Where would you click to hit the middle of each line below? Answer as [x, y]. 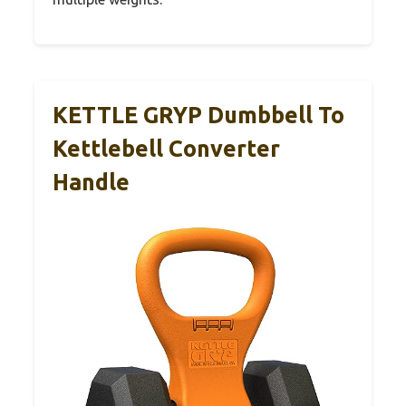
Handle [91, 183]
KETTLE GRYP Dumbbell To [198, 116]
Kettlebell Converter [166, 149]
